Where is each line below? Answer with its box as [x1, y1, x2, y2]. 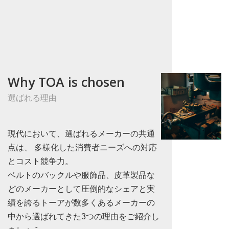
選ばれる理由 [8, 94, 57, 103]
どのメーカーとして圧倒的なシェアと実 [8, 185, 155, 194]
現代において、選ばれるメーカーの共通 [8, 129, 155, 139]
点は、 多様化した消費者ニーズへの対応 [8, 143, 157, 152]
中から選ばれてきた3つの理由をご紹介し [8, 212, 159, 221]
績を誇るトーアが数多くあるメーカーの [8, 198, 155, 208]
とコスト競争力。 [8, 157, 73, 166]
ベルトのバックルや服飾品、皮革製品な [8, 171, 155, 180]
